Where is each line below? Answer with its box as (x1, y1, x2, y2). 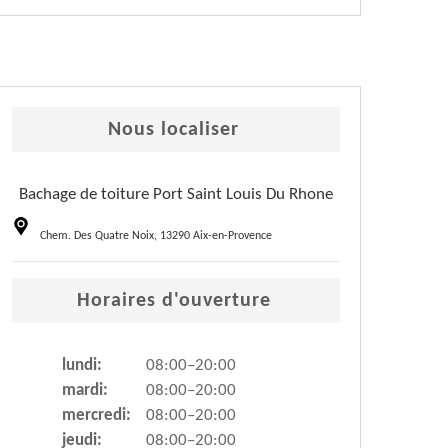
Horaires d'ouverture (76, 291, 271, 312)
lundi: (62, 357, 102, 375)
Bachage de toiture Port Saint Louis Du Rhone (19, 186, 333, 204)
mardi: (62, 382, 108, 400)
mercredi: (62, 407, 131, 425)
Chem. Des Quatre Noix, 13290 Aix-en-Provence (40, 230, 272, 243)
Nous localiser (108, 120, 239, 141)
